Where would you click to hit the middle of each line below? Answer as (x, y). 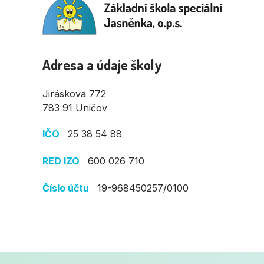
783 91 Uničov (75, 108)
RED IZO (61, 161)
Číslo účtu (66, 188)
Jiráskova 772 (74, 93)
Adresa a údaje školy (102, 64)
